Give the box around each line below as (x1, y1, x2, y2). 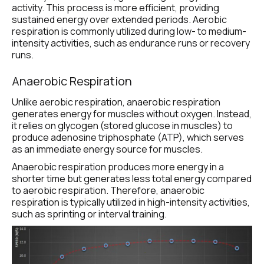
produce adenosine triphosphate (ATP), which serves (12, 131, 244, 144)
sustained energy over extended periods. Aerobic (12, 13, 227, 27)
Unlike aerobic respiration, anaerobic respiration (12, 95, 220, 109)
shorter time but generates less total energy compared (12, 172, 252, 186)
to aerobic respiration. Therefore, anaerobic (12, 184, 204, 197)
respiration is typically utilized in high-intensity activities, (12, 196, 250, 209)
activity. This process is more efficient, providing (12, 1, 219, 15)
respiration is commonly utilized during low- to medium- (12, 25, 246, 38)
